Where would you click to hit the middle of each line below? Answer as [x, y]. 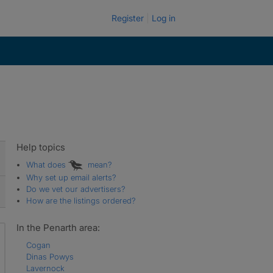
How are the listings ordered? [81, 200]
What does [47, 165]
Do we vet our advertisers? [76, 189]
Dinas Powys [50, 256]
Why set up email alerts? [71, 177]
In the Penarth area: [58, 227]
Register [128, 18]
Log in [164, 18]
